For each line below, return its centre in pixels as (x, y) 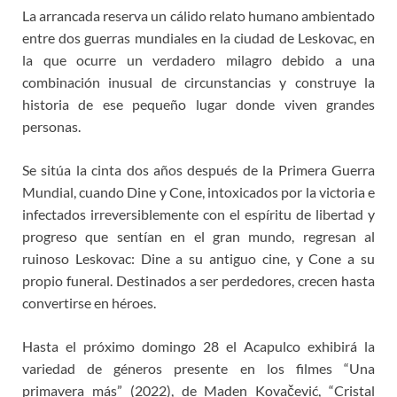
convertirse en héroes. (89, 302)
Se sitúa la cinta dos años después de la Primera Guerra (198, 169)
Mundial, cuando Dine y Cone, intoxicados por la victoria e (198, 191)
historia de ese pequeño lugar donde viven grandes (198, 104)
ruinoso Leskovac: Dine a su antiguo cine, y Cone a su (198, 258)
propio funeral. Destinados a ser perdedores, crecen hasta (198, 280)
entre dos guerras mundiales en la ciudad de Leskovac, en (198, 37)
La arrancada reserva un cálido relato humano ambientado (198, 15)
